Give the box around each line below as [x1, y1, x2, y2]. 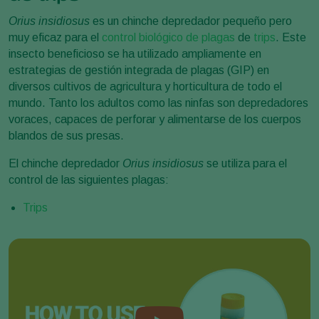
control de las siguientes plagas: [9, 174, 169, 186]
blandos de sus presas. [9, 130, 124, 142]
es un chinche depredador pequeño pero [90, 15, 292, 27]
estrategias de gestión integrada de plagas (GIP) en [9, 64, 269, 76]
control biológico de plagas [102, 31, 235, 43]
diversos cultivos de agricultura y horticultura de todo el [9, 80, 282, 93]
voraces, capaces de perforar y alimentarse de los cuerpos [9, 113, 301, 125]
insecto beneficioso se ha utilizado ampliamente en [9, 48, 261, 60]
